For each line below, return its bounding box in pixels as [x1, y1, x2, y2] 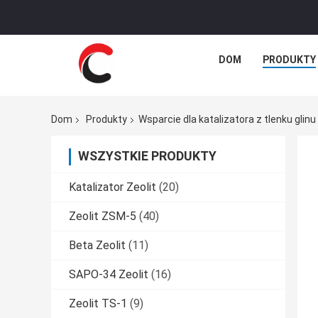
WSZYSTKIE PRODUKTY [78, 148, 216, 164]
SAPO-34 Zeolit [69, 268, 148, 282]
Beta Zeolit [69, 238, 126, 253]
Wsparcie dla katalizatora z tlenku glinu [138, 114, 316, 126]
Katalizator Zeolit [69, 180, 156, 194]
